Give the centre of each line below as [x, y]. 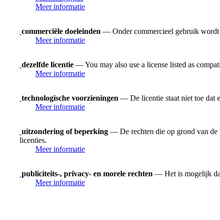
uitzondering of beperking [65, 131]
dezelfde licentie [48, 64]
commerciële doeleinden [61, 31]
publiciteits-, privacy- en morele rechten [87, 173]
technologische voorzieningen [70, 98]
